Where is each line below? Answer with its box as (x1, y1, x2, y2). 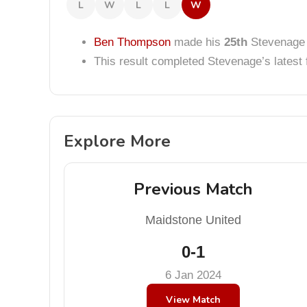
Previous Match (133, 178, 253, 200)
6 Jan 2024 (164, 269, 221, 282)
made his (171, 36, 224, 49)
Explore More (64, 130, 171, 152)
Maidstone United (145, 213, 241, 227)
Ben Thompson (94, 36, 171, 49)
